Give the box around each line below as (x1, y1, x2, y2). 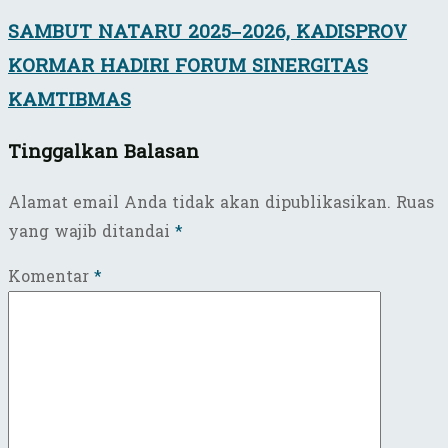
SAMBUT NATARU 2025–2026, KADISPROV (8, 14, 407, 49)
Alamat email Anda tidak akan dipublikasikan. (8, 188, 391, 218)
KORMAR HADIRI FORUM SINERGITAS (8, 48, 368, 83)
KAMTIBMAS (8, 82, 131, 117)
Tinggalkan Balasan (8, 135, 199, 170)
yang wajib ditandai (8, 217, 175, 247)
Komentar (8, 262, 94, 292)
